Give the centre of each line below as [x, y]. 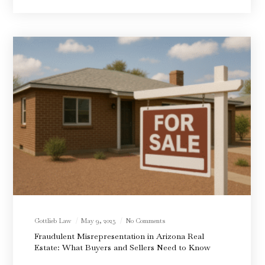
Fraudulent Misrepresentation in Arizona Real [119, 236]
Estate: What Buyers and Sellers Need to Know [123, 247]
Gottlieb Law [53, 221]
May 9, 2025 [99, 221]
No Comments [146, 221]
